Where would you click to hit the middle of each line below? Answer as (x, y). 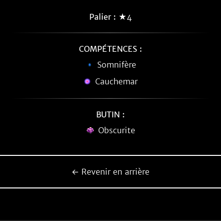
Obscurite (116, 130)
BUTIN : (110, 114)
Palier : (103, 17)
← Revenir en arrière (110, 172)
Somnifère (116, 65)
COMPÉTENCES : (110, 49)
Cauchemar (116, 81)
